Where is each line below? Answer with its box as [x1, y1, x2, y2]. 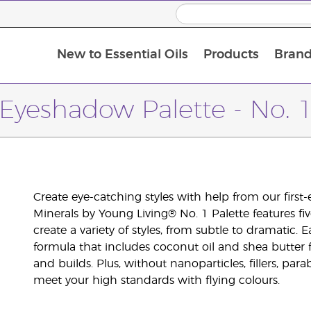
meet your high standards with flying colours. [33, 275, 280, 286]
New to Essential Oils [56, 49, 188, 62]
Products [203, 49, 259, 62]
